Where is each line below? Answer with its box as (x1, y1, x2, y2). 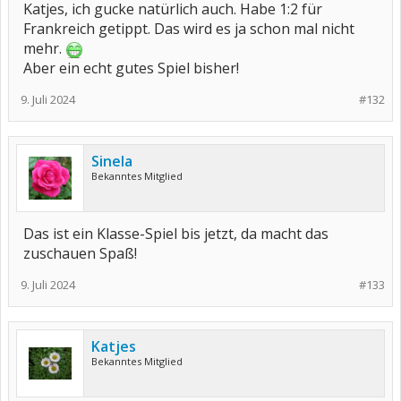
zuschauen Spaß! (23, 243, 137, 263)
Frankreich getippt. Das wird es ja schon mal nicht (23, 19, 354, 38)
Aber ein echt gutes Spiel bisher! (23, 58, 239, 78)
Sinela (91, 151, 132, 171)
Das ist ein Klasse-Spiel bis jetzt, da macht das (23, 224, 328, 243)
